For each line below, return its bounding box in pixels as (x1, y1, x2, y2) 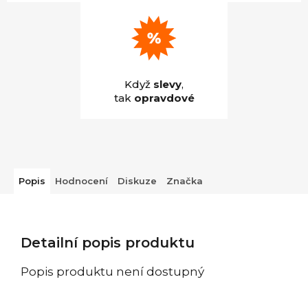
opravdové (133, 91, 195, 104)
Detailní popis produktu (21, 234, 195, 251)
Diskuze (118, 175, 157, 186)
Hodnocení (55, 175, 108, 186)
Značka (166, 175, 203, 186)
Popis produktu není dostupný (21, 264, 204, 278)
